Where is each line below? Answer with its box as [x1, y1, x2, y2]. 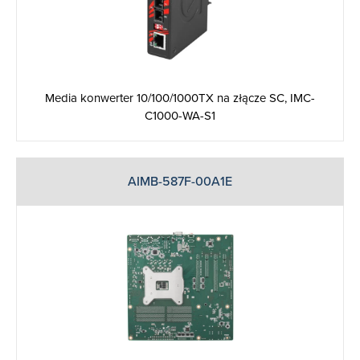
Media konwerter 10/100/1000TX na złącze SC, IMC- [45, 90, 315, 105]
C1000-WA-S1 [145, 108, 215, 123]
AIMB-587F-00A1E [128, 173, 232, 190]
